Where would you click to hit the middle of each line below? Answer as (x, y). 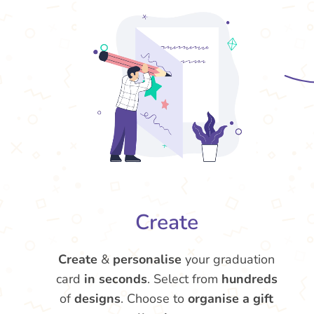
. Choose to (155, 299)
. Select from (184, 279)
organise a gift (231, 299)
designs (98, 299)
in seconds (115, 279)
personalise (148, 259)
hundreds (249, 279)
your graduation (228, 259)
